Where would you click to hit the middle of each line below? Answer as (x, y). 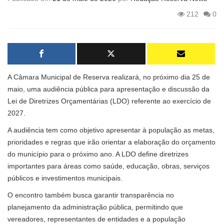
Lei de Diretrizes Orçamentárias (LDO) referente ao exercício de (109, 101)
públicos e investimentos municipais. (65, 178)
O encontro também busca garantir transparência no (91, 195)
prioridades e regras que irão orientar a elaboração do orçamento (111, 142)
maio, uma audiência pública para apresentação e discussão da (108, 89)
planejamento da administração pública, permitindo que (95, 207)
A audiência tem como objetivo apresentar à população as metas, (111, 130)
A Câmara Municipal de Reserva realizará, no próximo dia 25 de (109, 77)
